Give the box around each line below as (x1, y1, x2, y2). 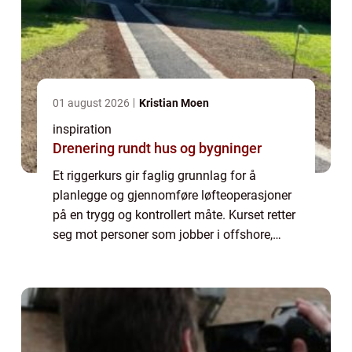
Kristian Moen (139, 96, 209, 109)
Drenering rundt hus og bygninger (53, 139, 262, 156)
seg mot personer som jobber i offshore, (53, 226, 273, 242)
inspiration (53, 121, 112, 137)
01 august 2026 (53, 96, 132, 109)
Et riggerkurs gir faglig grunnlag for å (53, 167, 256, 183)
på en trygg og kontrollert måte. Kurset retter (53, 207, 295, 222)
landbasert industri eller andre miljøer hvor (53, 246, 285, 262)
